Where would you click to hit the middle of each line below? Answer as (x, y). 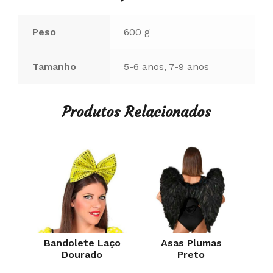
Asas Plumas (191, 243)
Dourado (82, 255)
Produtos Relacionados (136, 112)
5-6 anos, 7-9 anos (166, 66)
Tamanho (54, 66)
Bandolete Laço (82, 243)
